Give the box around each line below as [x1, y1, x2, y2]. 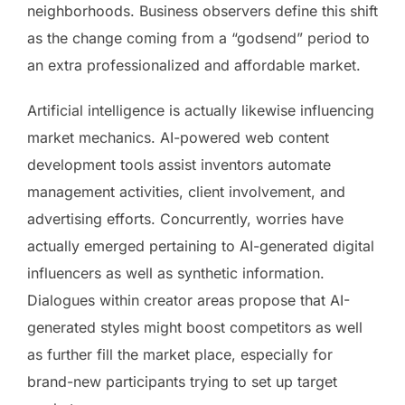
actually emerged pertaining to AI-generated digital [27, 236, 374, 255]
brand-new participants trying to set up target [27, 372, 337, 391]
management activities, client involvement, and [27, 182, 345, 201]
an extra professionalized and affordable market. [27, 55, 361, 74]
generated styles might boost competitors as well [27, 317, 363, 336]
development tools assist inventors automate [27, 155, 331, 174]
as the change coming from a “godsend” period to [27, 28, 370, 47]
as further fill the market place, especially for [27, 344, 333, 363]
